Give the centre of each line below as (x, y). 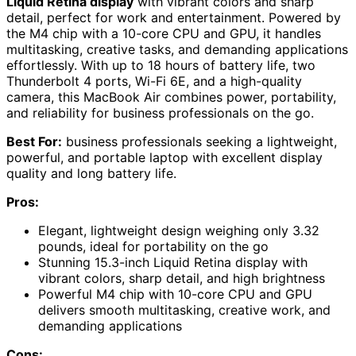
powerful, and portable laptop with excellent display (164, 157)
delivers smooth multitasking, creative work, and (184, 310)
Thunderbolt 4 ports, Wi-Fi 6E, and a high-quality (154, 81)
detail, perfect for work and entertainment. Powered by (174, 17)
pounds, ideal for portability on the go (153, 246)
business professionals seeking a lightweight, (199, 141)
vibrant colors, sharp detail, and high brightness (182, 278)
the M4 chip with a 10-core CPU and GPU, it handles (164, 33)
